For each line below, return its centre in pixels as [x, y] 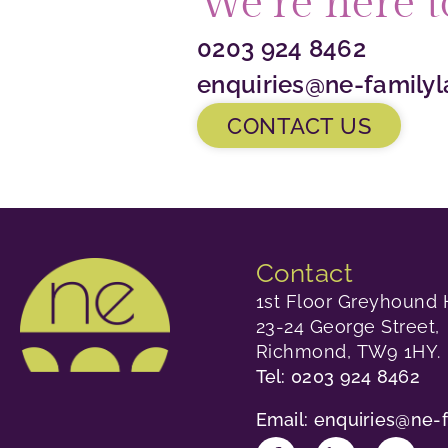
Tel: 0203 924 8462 [337, 376]
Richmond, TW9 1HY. [348, 351]
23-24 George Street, [347, 326]
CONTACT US [299, 125]
